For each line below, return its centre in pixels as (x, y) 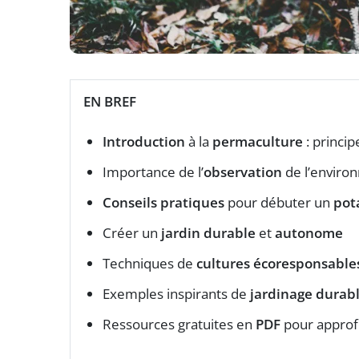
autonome (309, 233)
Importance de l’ (153, 172)
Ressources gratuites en (179, 325)
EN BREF (110, 102)
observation (243, 172)
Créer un (132, 233)
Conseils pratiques (163, 203)
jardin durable (208, 233)
